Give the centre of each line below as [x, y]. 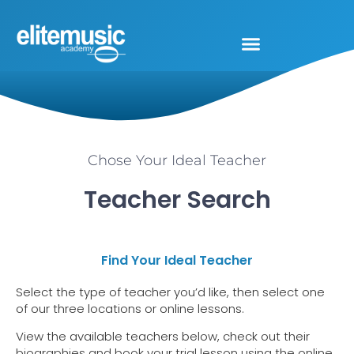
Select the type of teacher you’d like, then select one [170, 292]
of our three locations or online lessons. [130, 308]
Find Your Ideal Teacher [177, 260]
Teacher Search [177, 200]
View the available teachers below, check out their [163, 336]
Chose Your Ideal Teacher [177, 160]
